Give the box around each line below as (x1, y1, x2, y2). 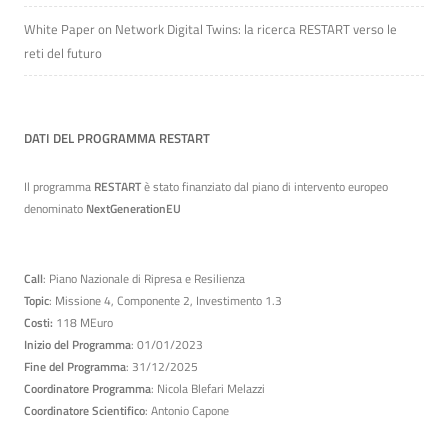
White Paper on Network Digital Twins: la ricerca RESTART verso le (24, 19, 397, 40)
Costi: (24, 313, 56, 333)
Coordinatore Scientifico (24, 401, 145, 421)
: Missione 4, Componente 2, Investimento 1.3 (49, 291, 282, 311)
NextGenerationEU (86, 199, 181, 219)
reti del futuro (24, 43, 102, 64)
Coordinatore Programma (24, 379, 151, 399)
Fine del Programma (24, 357, 126, 377)
